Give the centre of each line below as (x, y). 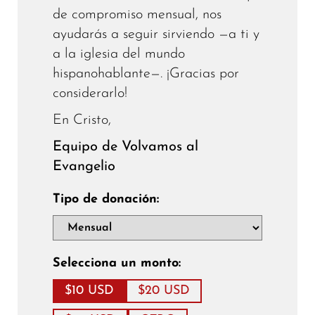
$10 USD (89, 291)
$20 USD (164, 291)
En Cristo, (82, 121)
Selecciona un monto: (117, 264)
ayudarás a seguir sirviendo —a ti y (156, 35)
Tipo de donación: (106, 200)
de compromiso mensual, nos (137, 15)
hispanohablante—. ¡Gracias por (146, 74)
